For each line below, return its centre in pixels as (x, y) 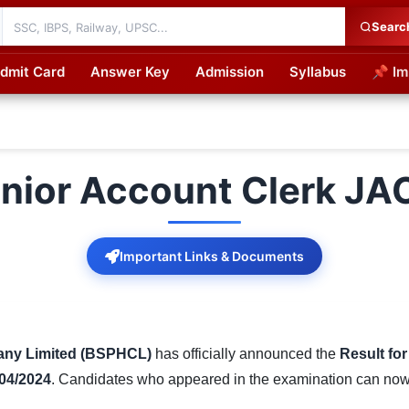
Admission (230, 72)
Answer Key (130, 72)
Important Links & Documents (212, 256)
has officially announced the (246, 354)
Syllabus (318, 72)
